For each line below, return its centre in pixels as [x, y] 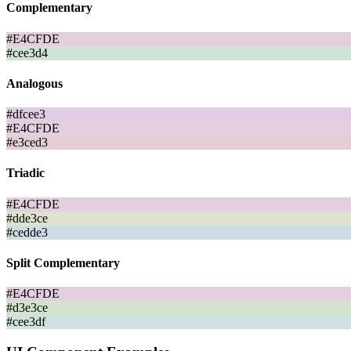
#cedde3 [27, 232]
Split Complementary [63, 262]
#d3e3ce [27, 308]
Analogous [34, 83]
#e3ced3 [27, 143]
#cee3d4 [27, 52]
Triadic [25, 173]
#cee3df [26, 322]
